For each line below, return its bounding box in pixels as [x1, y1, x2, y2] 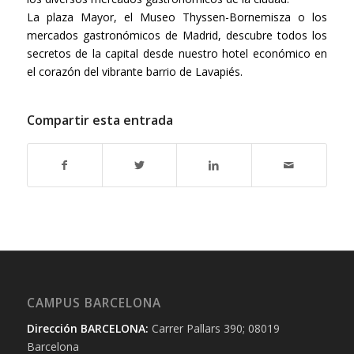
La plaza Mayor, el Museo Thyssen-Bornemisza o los [26, 9, 328, 25]
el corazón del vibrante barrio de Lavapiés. [26, 64, 243, 80]
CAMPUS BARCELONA [26, 295, 161, 312]
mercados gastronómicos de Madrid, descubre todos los [26, 28, 328, 43]
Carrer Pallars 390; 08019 [148, 321, 280, 337]
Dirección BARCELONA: [26, 321, 149, 337]
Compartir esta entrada [26, 111, 173, 130]
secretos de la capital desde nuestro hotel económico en [26, 46, 328, 62]
